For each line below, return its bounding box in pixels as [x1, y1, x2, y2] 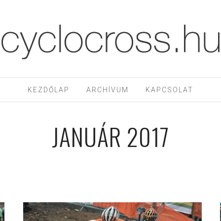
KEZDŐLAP [28, 86, 70, 94]
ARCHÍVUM [86, 86, 129, 94]
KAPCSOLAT [146, 86, 193, 94]
